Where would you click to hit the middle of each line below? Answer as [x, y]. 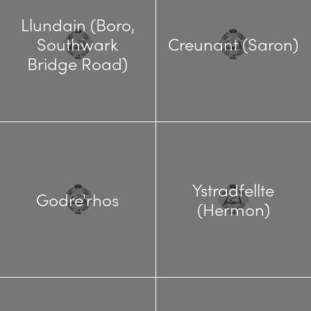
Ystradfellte [234, 190]
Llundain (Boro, [77, 24]
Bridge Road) [78, 63]
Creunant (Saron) [234, 43]
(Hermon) [233, 209]
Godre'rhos [78, 200]
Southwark [78, 43]
